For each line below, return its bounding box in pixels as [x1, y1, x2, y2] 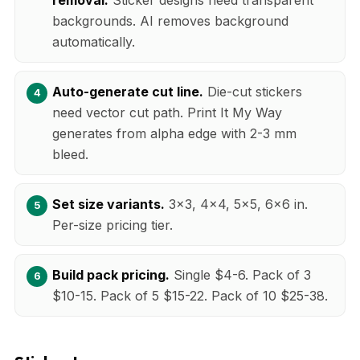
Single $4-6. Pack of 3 [170, 266, 311, 283]
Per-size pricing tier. [52, 216, 173, 233]
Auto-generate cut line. [52, 83, 203, 100]
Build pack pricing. [52, 266, 170, 283]
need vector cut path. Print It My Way [52, 104, 282, 121]
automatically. [52, 33, 135, 50]
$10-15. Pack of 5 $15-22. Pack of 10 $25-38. [52, 287, 328, 304]
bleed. [52, 145, 88, 162]
